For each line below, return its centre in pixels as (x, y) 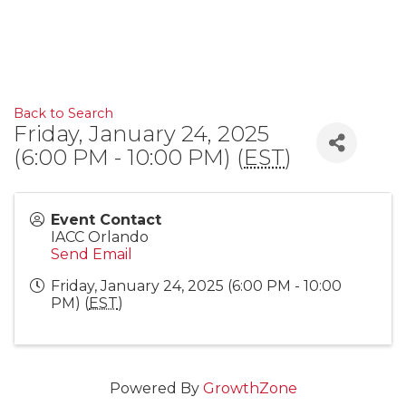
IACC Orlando (100, 237)
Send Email (92, 254)
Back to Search (63, 113)
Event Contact (106, 220)
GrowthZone (250, 388)
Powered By (156, 388)
